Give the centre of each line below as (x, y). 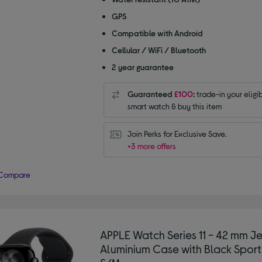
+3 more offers (151, 146)
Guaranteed (151, 94)
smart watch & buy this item (174, 106)
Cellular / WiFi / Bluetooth (158, 50)
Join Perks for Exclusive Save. (177, 133)
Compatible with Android (157, 33)
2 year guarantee (142, 67)
